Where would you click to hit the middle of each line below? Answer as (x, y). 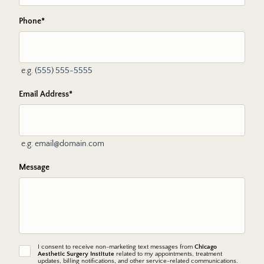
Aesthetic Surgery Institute (76, 254)
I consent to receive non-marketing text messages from (116, 247)
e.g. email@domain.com (63, 144)
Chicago (206, 247)
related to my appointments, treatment (168, 254)
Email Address (44, 94)
